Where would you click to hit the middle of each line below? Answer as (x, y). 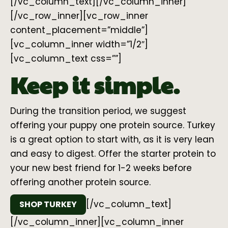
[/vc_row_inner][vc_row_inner (79, 16)
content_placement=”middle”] (79, 30)
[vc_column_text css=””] (66, 59)
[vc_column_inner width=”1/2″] (79, 45)
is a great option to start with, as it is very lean (112, 140)
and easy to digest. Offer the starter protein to (113, 154)
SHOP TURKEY (48, 205)
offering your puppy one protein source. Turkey (113, 125)
